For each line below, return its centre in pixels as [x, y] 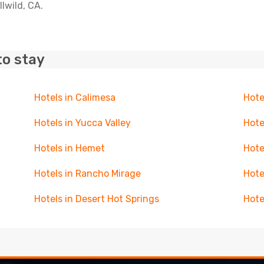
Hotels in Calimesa [75, 98]
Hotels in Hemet [69, 148]
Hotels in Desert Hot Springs [96, 199]
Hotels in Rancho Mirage [87, 174]
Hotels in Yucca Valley [82, 123]
